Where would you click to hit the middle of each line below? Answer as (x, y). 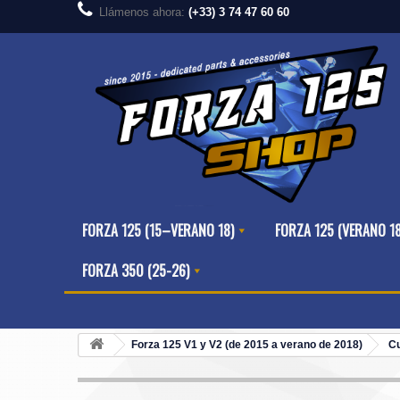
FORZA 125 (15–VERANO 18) (158, 231)
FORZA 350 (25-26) (136, 271)
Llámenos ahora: (144, 12)
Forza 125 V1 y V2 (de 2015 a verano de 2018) (247, 345)
